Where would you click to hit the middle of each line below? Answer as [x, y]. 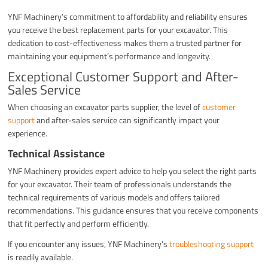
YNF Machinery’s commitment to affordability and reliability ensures [128, 17]
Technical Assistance [57, 154]
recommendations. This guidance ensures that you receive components [133, 211]
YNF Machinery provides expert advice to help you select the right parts [133, 171]
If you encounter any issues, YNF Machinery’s [89, 244]
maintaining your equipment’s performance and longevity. [109, 56]
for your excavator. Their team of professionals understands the [120, 184]
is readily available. [41, 257]
